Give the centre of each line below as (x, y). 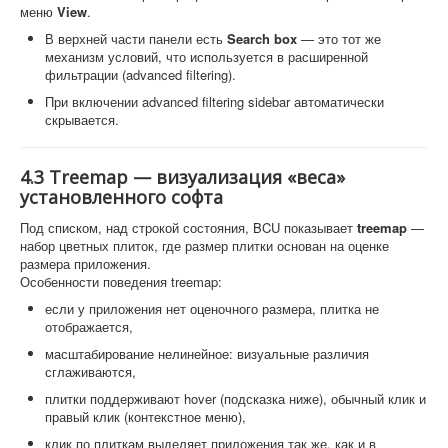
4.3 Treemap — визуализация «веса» (182, 177)
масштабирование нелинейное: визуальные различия (207, 354)
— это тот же (339, 39)
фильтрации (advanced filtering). (140, 75)
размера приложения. (85, 264)
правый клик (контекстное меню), (145, 417)
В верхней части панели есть (136, 39)
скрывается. (82, 120)
